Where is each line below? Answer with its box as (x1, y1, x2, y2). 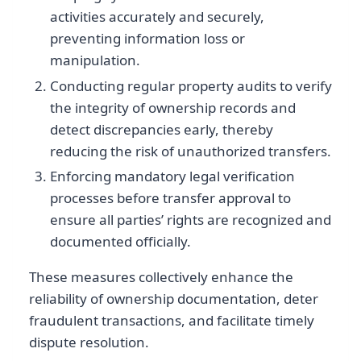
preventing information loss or (49, 29, 245, 48)
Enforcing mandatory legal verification (49, 166, 295, 185)
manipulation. (49, 51, 140, 70)
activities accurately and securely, (49, 7, 264, 27)
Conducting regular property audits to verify (49, 76, 332, 95)
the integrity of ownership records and (49, 98, 296, 117)
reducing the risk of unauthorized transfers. (49, 141, 331, 160)
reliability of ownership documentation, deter (29, 288, 318, 308)
